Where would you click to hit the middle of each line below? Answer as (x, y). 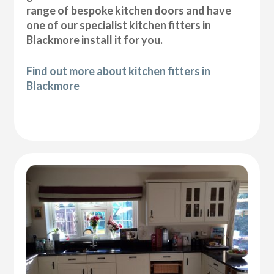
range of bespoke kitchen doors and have (129, 10)
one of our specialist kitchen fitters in (119, 25)
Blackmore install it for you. (95, 39)
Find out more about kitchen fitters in (119, 71)
